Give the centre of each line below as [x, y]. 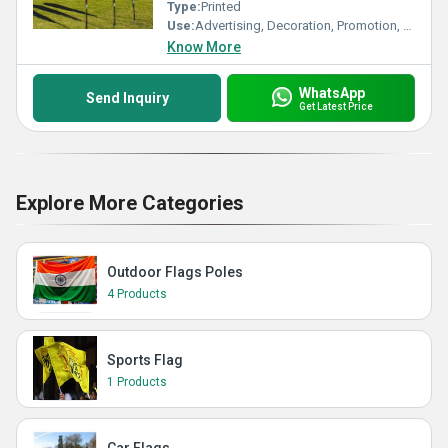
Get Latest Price [335, 106]
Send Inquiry [127, 98]
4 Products [137, 294]
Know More [204, 47]
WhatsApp [331, 92]
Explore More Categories [130, 203]
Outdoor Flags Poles [175, 272]
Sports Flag [145, 360]
